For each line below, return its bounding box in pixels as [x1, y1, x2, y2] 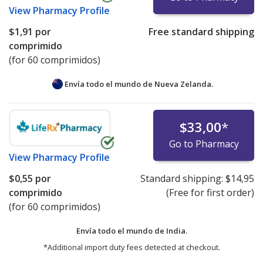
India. [166, 225, 187, 236]
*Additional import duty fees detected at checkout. [43, 241, 220, 252]
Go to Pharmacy [168, 137, 239, 150]
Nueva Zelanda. [154, 78, 213, 89]
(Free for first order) [166, 186, 254, 199]
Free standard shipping [148, 25, 254, 38]
